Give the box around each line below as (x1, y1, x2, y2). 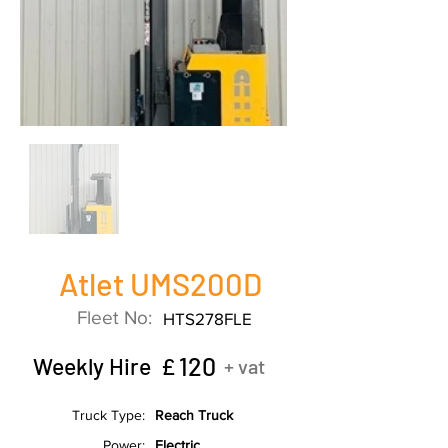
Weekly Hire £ (33, 352, 175, 380)
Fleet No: (77, 307, 157, 328)
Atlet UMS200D (58, 265, 262, 302)
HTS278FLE (163, 309, 252, 328)
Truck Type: (72, 407, 145, 423)
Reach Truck (155, 407, 233, 423)
